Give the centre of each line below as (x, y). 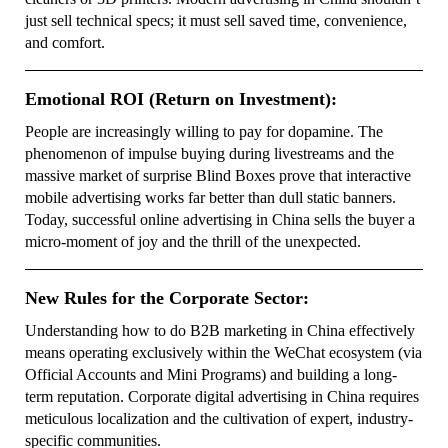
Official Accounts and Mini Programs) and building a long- (211, 374)
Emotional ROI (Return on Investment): (181, 99)
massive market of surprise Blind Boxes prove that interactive (218, 175)
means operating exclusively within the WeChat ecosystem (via (223, 352)
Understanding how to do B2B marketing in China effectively (220, 330)
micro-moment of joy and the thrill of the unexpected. (193, 241)
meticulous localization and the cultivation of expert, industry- (219, 418)
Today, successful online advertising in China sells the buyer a (220, 219)
